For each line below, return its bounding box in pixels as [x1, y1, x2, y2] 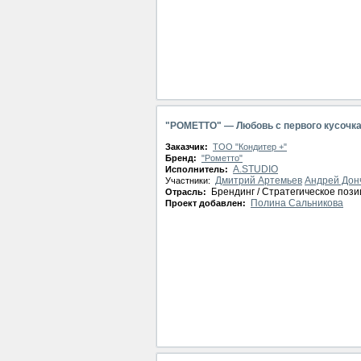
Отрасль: [165, 187, 209, 197]
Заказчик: [165, 142, 210, 151]
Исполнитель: [165, 164, 230, 174]
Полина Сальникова [251, 197, 343, 209]
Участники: [165, 176, 213, 185]
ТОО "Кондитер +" [213, 142, 287, 151]
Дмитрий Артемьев [215, 175, 302, 186]
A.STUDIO [233, 164, 278, 175]
